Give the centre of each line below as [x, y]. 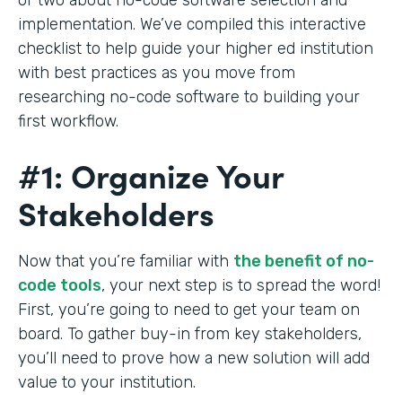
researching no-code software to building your [189, 96]
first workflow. [73, 121]
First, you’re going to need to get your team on [189, 309]
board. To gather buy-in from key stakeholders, [190, 333]
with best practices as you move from [157, 72]
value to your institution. [107, 382]
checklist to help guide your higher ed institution [196, 48]
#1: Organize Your [151, 174]
